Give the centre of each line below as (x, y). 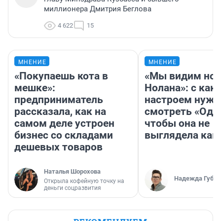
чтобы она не (177, 124)
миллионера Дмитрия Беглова (98, 9)
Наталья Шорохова (72, 172)
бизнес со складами (64, 135)
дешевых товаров (58, 147)
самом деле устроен (64, 124)
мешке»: (35, 88)
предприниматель (59, 100)
